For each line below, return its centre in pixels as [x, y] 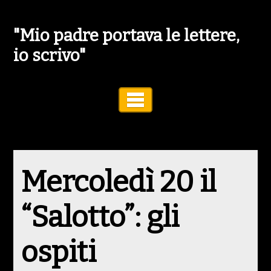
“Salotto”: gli [100, 217]
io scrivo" [50, 55]
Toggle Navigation [203, 100]
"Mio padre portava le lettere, [127, 35]
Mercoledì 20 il [118, 182]
